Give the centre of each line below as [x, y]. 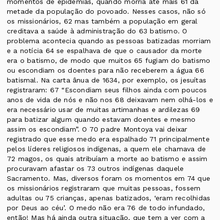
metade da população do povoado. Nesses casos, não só [106, 12]
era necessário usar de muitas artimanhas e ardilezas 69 [104, 110]
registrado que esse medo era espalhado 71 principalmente [108, 139]
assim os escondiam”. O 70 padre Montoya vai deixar [97, 129]
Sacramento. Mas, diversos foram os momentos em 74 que [109, 179]
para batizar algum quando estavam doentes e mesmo [101, 120]
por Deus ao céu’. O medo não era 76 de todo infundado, [106, 208]
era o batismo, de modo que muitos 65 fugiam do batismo [109, 61]
